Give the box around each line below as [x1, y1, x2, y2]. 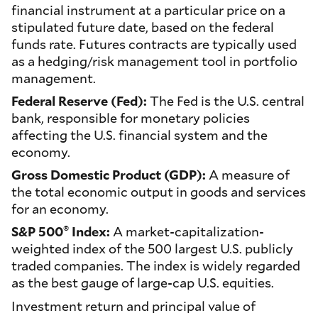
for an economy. [11, 200, 109, 218]
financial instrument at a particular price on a [11, 1, 285, 19]
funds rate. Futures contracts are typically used [11, 35, 297, 53]
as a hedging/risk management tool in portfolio [11, 53, 297, 70]
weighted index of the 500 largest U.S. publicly [11, 240, 293, 258]
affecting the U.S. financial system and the [11, 126, 268, 144]
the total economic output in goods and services [11, 183, 306, 201]
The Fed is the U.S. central [150, 92, 305, 110]
